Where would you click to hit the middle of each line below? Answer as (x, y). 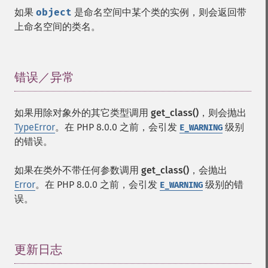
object (54, 12)
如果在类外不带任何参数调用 (78, 170)
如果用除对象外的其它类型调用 (83, 113)
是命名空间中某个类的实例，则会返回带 (159, 12)
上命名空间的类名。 (57, 27)
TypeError (35, 127)
